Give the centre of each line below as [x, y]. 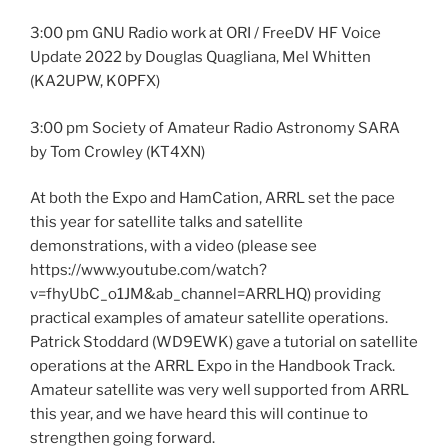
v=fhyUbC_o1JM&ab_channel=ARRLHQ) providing [205, 294]
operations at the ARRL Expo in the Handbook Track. [212, 366]
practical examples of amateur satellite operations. [209, 318]
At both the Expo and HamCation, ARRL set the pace [212, 198]
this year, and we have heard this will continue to [199, 414]
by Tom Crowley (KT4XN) [117, 151]
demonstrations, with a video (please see [173, 246]
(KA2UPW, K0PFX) [95, 81]
